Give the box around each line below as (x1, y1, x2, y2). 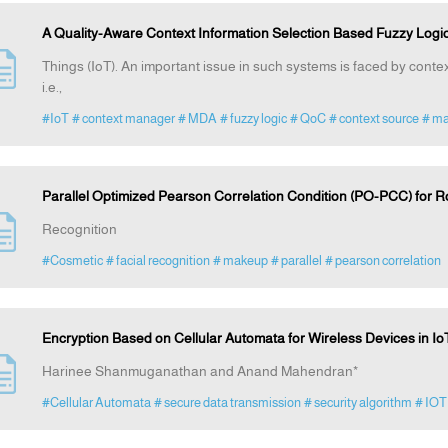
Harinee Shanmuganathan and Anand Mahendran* (41, 363, 358, 380)
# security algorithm (303, 395, 412, 411)
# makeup (212, 253, 268, 269)
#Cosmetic (41, 253, 103, 269)
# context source (328, 111, 419, 127)
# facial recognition (105, 253, 210, 269)
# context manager (71, 111, 175, 127)
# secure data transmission (153, 395, 301, 411)
